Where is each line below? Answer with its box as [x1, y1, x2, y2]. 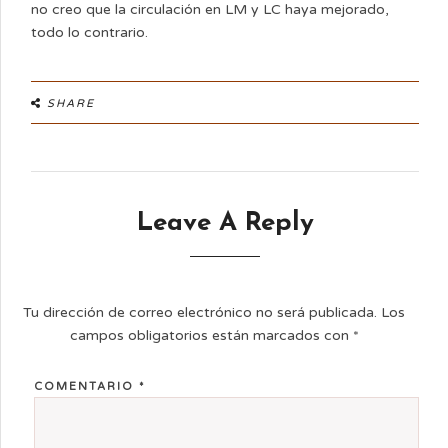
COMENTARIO [33, 380, 139, 393]
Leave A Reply [136, 210, 314, 237]
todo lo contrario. [31, 24, 148, 41]
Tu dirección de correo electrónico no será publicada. [23, 304, 378, 321]
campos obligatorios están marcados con [69, 327, 353, 344]
